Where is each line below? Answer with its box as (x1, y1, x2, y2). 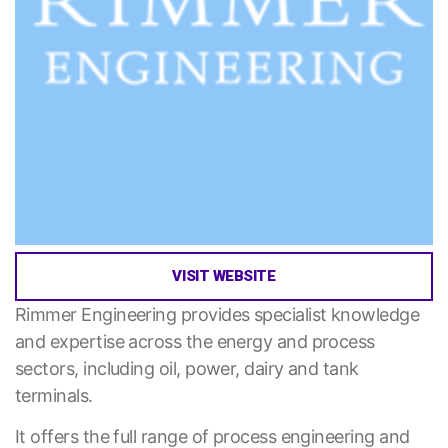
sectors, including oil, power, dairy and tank (15, 358, 359, 380)
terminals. (15, 385, 93, 407)
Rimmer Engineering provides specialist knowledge (15, 304, 420, 326)
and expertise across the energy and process (15, 331, 375, 353)
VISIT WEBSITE (172, 267, 276, 286)
